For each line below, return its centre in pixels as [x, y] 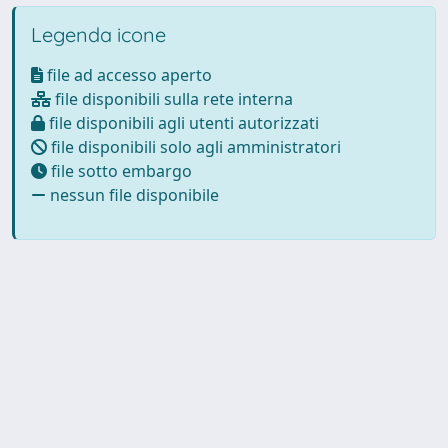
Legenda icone [98, 34]
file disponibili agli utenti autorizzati [182, 122]
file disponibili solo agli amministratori [194, 146]
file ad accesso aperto [127, 74]
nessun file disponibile [132, 194]
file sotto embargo [119, 170]
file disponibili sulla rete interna [172, 98]
